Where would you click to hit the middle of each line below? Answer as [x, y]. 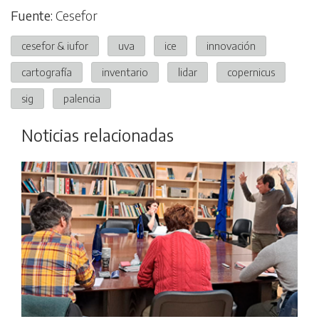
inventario [125, 72]
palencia [82, 99]
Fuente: [32, 16]
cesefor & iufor [55, 46]
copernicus [251, 72]
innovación [231, 46]
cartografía [47, 72]
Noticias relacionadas [98, 136]
